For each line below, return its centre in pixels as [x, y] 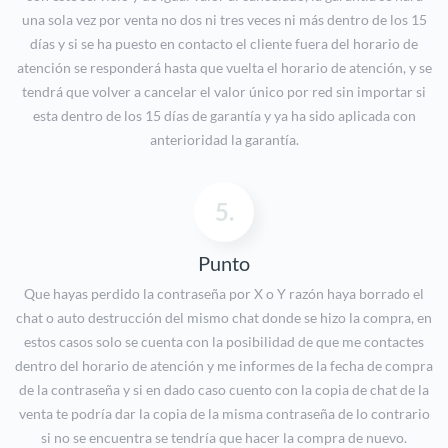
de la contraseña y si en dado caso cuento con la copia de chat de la [224, 390]
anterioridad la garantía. [224, 140]
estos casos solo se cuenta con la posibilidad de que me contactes [224, 342]
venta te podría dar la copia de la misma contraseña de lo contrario [224, 414]
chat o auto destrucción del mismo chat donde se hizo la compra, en [224, 318]
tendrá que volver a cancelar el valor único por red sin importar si [224, 92]
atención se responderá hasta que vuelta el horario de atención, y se [224, 68]
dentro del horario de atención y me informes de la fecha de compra [224, 366]
